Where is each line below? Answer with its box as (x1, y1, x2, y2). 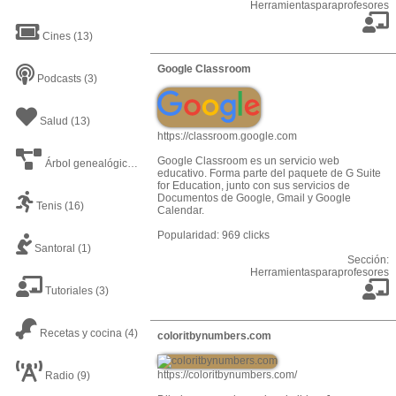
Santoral (32, 242, 75, 255)
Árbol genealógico (42, 157, 127, 170)
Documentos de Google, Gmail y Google (157, 192, 351, 204)
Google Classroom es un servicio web (157, 155, 339, 167)
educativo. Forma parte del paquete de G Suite (157, 167, 381, 179)
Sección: (347, 254, 389, 266)
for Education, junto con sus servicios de (157, 179, 350, 192)
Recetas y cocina (37, 327, 122, 339)
